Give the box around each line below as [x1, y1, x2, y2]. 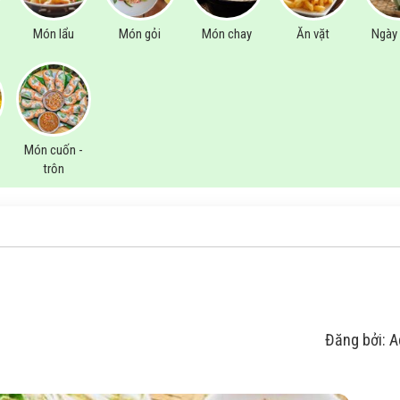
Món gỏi [119, 25, 162, 42]
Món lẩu [32, 25, 74, 42]
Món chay [201, 25, 252, 42]
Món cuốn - [23, 142, 83, 159]
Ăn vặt [296, 25, 330, 42]
